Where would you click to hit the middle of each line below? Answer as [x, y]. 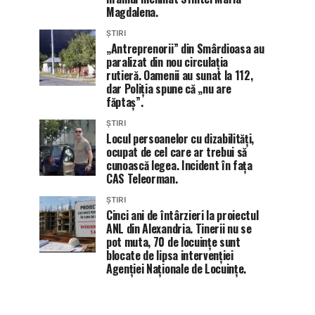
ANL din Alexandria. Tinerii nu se [179, 228]
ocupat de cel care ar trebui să [177, 152]
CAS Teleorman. [142, 178]
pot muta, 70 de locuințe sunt [173, 242]
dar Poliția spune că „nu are [169, 88]
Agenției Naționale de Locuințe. [176, 268]
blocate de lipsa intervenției [170, 255]
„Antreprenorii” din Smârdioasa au [185, 48]
